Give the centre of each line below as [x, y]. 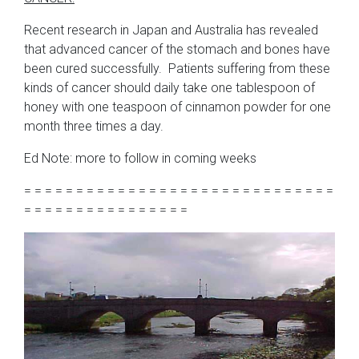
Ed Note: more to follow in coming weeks [140, 159]
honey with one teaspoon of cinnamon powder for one [177, 107]
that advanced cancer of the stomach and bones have [177, 50]
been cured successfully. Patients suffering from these [177, 69]
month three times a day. [94, 127]
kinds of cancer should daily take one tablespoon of [169, 88]
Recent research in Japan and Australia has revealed [171, 30]
